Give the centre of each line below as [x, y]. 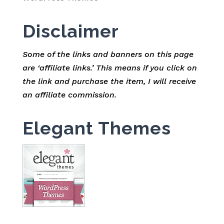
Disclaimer [70, 31]
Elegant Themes [96, 128]
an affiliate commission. [69, 95]
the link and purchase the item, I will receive [109, 81]
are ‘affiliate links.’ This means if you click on [109, 68]
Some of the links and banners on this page [108, 54]
